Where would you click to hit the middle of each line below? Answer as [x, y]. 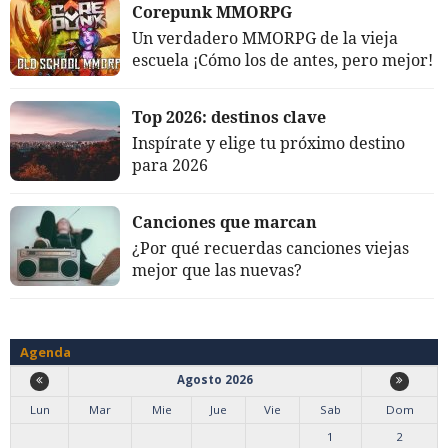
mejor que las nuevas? [217, 269]
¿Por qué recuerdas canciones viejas [270, 247]
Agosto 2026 [215, 379]
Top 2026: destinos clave [229, 116]
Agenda [45, 351]
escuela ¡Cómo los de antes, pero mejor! [282, 59]
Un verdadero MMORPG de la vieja [265, 37]
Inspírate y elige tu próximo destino [268, 142]
